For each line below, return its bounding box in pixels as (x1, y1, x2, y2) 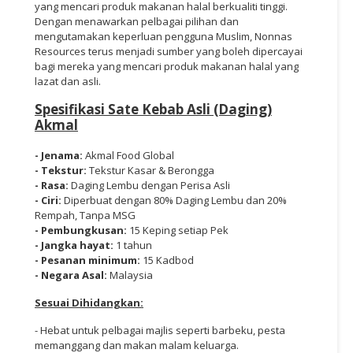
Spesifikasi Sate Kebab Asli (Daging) (35, 99, 272, 118)
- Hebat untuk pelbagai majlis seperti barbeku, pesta (35, 322, 285, 337)
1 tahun (116, 237, 152, 252)
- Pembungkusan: (35, 222, 129, 237)
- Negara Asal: (35, 267, 110, 282)
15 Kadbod (143, 252, 194, 267)
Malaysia (110, 267, 153, 282)
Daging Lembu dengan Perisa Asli (71, 177, 230, 192)
